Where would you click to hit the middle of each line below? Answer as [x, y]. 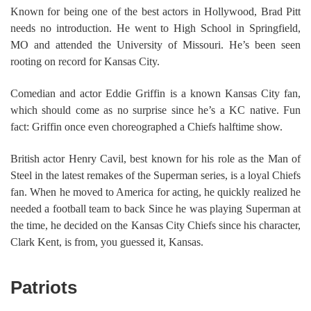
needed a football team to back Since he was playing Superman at [155, 209]
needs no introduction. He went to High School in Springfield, [155, 28]
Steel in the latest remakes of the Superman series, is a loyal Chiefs [155, 176]
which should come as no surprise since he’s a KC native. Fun [155, 110]
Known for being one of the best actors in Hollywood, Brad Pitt [155, 12]
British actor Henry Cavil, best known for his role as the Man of [155, 159]
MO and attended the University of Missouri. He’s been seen [155, 45]
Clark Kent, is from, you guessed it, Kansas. [107, 242]
